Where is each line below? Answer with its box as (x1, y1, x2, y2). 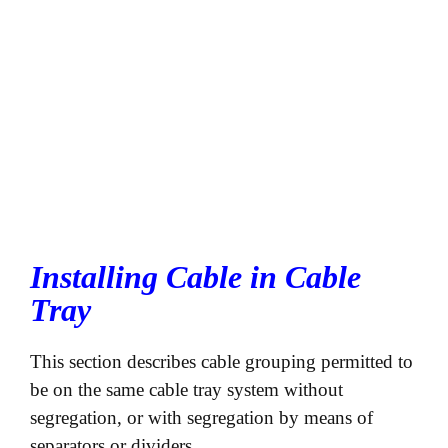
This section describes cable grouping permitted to (30, 350, 413, 372)
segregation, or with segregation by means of (30, 406, 373, 428)
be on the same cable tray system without (30, 378, 343, 400)
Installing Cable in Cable (30, 258, 361, 295)
